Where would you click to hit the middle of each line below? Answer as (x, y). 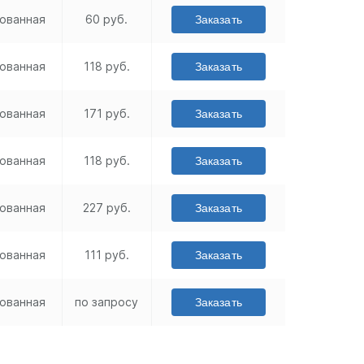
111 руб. (106, 255)
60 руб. (107, 19)
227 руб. (106, 208)
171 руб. (106, 114)
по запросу (107, 302)
